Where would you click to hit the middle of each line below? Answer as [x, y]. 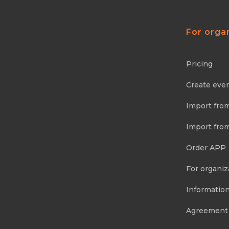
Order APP [206, 148]
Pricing [199, 64]
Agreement [207, 211]
